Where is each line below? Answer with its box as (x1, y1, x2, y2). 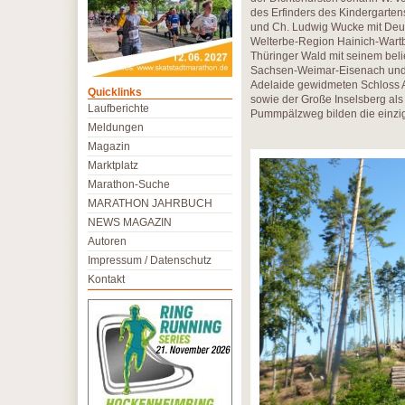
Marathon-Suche (88, 178, 170, 191)
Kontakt (88, 273, 125, 286)
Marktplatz (88, 159, 138, 172)
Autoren (88, 235, 127, 248)
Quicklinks (88, 86, 142, 99)
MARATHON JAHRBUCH (88, 197, 212, 210)
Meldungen (88, 121, 144, 134)
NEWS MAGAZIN (88, 216, 172, 229)
